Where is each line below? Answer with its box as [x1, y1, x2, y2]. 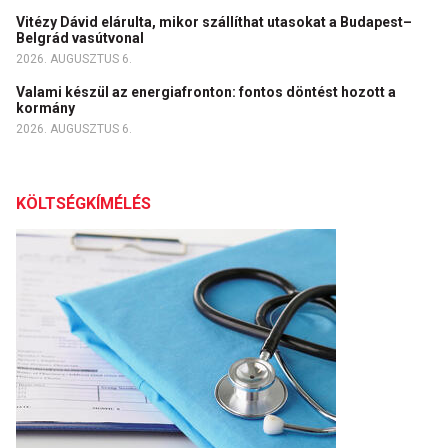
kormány [16, 100, 78, 116]
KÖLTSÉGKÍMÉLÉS [16, 194, 151, 213]
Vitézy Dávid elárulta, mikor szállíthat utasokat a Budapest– [16, 14, 412, 30]
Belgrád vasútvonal [16, 30, 147, 46]
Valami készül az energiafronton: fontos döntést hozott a [16, 84, 396, 100]
